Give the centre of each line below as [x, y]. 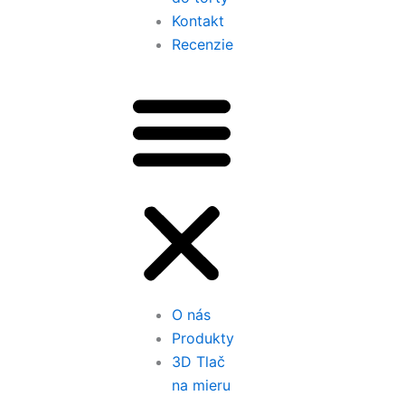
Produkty [203, 339]
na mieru [201, 386]
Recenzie [202, 45]
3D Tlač [198, 362]
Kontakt [198, 21]
